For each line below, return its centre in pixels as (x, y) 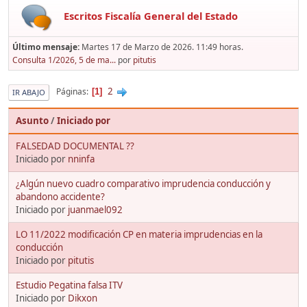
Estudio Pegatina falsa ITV (69, 285)
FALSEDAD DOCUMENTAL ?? (75, 146)
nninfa (81, 159)
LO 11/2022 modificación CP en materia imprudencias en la (139, 234)
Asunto (32, 120)
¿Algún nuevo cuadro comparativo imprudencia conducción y (143, 183)
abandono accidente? (60, 196)
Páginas (71, 92)
